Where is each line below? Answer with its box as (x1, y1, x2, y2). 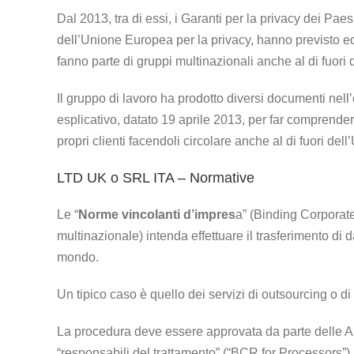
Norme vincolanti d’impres (78, 208, 235, 222)
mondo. (57, 250, 99, 265)
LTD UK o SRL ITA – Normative (57, 169, 254, 186)
